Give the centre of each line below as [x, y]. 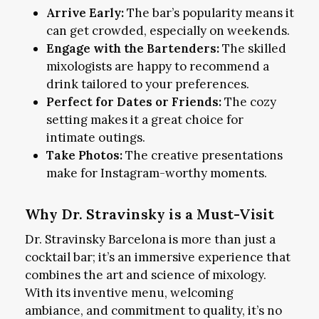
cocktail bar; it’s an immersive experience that [157, 257]
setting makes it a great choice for [145, 120]
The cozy [249, 102]
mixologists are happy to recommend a [157, 67]
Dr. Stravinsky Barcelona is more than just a [150, 240]
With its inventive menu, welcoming [129, 293]
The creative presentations [202, 156]
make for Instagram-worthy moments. [156, 173]
